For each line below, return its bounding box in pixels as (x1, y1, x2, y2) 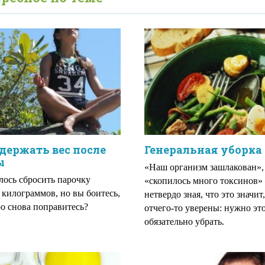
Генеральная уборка (144, 143, 262, 157)
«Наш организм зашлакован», (144, 162, 264, 172)
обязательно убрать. (144, 216, 224, 227)
